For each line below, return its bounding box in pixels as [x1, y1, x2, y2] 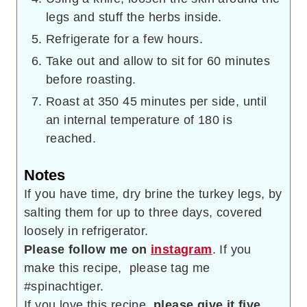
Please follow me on [32, 242, 151, 256]
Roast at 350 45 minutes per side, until [46, 94, 267, 108]
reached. [46, 131, 97, 145]
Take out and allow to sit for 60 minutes [46, 53, 270, 68]
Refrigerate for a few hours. [46, 32, 204, 46]
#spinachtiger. [24, 279, 104, 293]
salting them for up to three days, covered [24, 205, 262, 219]
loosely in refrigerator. [24, 223, 149, 238]
